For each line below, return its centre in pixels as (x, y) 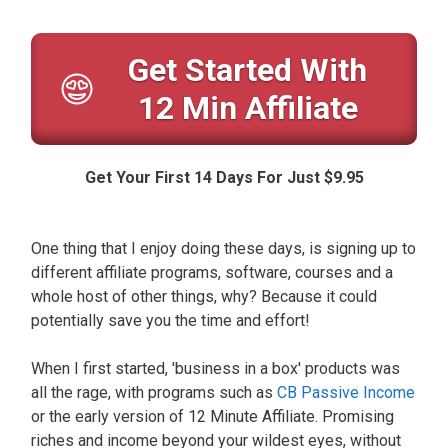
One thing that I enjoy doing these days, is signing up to (223, 249)
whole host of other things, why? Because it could (204, 297)
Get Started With (247, 70)
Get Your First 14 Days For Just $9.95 (224, 178)
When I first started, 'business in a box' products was (215, 369)
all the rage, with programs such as (154, 393)
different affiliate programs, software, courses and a (212, 273)
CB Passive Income (346, 393)
